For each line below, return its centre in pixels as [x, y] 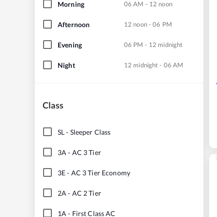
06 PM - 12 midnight [154, 44]
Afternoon [74, 24]
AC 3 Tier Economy [101, 172]
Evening [70, 45]
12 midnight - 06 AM [154, 65]
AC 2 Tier [86, 193]
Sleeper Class [90, 132]
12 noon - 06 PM [148, 24]
